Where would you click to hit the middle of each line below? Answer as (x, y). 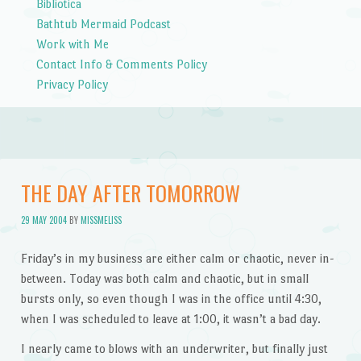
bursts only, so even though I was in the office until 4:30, (171, 298)
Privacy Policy (72, 84)
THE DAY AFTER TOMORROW (130, 193)
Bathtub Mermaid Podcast (103, 23)
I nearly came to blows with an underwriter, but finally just (174, 349)
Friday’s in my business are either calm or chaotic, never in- (177, 258)
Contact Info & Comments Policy (121, 64)
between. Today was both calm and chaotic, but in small (164, 278)
